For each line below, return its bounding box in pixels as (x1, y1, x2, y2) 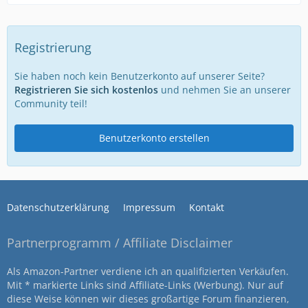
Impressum (123, 201, 175, 214)
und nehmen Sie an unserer (158, 82, 291, 96)
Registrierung (14, 38, 91, 56)
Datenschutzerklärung (7, 201, 109, 214)
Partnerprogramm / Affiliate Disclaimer (7, 234, 232, 251)
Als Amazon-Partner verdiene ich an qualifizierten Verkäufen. (7, 265, 289, 278)
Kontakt (189, 201, 224, 214)
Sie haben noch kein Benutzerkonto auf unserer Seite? (14, 69, 265, 82)
